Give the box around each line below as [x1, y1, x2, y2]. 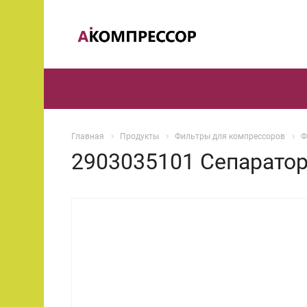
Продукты [120, 132, 159, 141]
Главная [71, 132, 104, 141]
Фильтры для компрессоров [175, 132, 285, 141]
